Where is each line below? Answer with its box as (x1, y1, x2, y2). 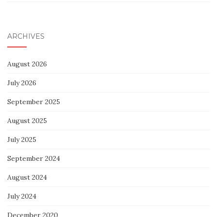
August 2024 (7, 173, 47, 182)
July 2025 (7, 135, 36, 144)
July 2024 (7, 192, 36, 201)
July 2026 (7, 78, 36, 88)
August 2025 (7, 116, 47, 125)
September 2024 (7, 154, 60, 163)
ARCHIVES (7, 32, 45, 41)
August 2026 (7, 60, 47, 69)
